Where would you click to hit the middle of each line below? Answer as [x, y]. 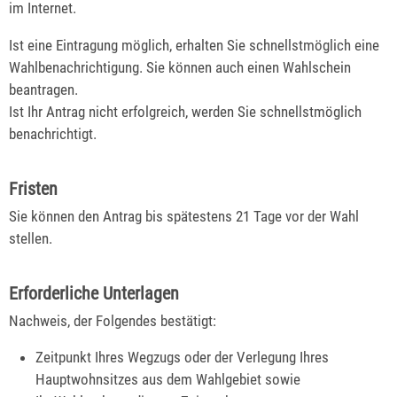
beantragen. [43, 89]
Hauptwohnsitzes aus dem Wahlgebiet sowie [168, 380]
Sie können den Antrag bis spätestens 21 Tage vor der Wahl [184, 216]
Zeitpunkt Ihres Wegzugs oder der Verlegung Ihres [183, 358]
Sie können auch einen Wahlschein [249, 67]
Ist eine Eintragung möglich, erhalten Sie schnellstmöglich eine [194, 45]
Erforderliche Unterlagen [94, 293]
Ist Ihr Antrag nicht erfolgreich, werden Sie [134, 111]
